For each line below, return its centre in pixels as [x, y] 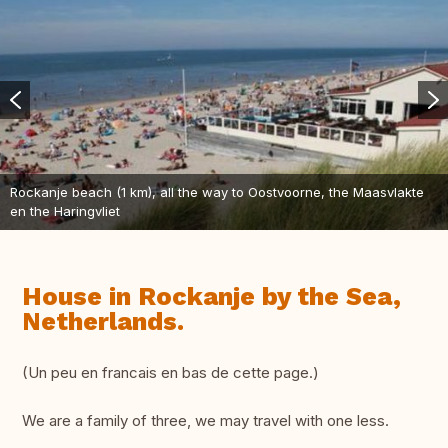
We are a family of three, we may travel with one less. [205, 421]
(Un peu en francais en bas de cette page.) [170, 373]
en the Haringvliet [65, 211]
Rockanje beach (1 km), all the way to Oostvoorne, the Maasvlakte [217, 192]
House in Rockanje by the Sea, [211, 297]
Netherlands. [103, 322]
